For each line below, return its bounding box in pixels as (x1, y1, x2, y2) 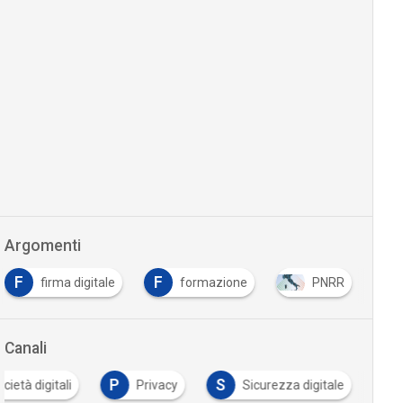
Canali (4, 339, 47, 357)
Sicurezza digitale (242, 378, 345, 392)
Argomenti (4, 237, 81, 255)
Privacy (136, 378, 178, 392)
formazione (179, 275, 247, 290)
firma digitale (40, 275, 115, 290)
